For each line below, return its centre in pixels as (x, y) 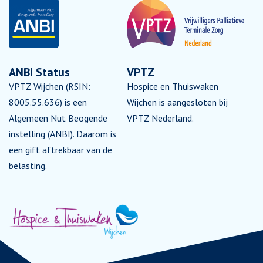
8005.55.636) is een (48, 102)
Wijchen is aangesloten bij (177, 102)
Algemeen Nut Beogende (58, 118)
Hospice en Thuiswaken (172, 86)
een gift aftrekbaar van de (60, 150)
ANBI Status (39, 72)
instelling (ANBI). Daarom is (63, 134)
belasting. (28, 166)
